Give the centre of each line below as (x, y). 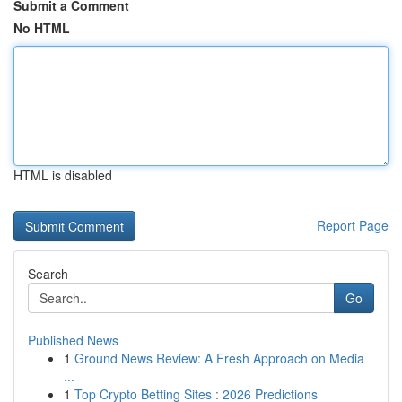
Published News (73, 340)
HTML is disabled (63, 175)
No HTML (42, 28)
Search (48, 274)
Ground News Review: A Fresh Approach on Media (219, 358)
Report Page (353, 225)
